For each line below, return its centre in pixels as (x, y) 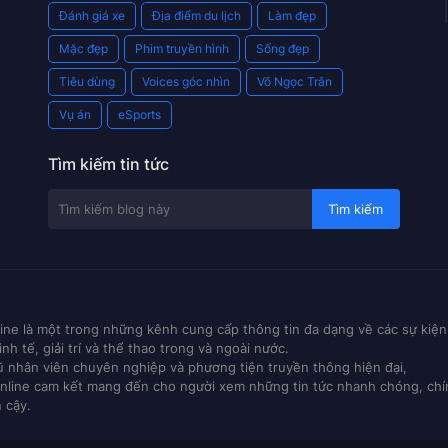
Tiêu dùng (87, 81)
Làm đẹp (292, 15)
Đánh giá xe (92, 15)
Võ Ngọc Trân (295, 81)
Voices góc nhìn (186, 81)
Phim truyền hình (182, 48)
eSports (140, 114)
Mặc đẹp (84, 48)
